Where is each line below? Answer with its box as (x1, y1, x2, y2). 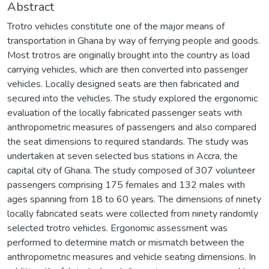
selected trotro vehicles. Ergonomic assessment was (7, 221, 228, 235)
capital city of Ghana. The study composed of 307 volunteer (7, 163, 255, 177)
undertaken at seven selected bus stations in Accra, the (7, 149, 238, 163)
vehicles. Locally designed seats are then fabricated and (7, 77, 239, 91)
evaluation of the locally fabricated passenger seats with (7, 106, 242, 119)
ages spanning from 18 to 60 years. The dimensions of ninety (7, 192, 261, 206)
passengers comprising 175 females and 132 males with (7, 178, 245, 192)
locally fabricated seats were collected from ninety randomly (7, 207, 258, 220)
